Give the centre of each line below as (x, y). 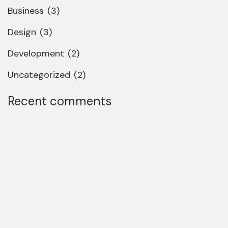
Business (26, 11)
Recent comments (60, 101)
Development (36, 54)
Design (22, 32)
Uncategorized (39, 75)
